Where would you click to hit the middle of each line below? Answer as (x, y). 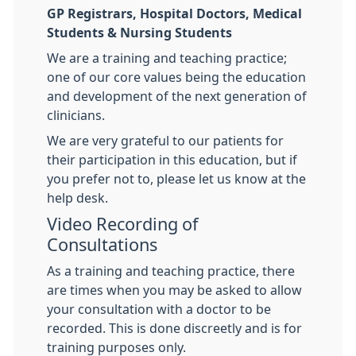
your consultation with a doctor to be (159, 309)
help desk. (77, 198)
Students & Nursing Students (139, 33)
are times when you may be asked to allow (174, 290)
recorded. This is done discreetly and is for (174, 328)
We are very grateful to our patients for (165, 141)
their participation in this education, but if (172, 160)
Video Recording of (122, 224)
